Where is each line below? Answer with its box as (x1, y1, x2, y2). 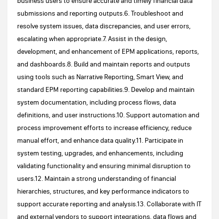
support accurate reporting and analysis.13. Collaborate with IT (17, 199, 201, 208)
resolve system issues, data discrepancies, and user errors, (17, 22, 191, 30)
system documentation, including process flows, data (17, 98, 176, 107)
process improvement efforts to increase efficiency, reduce (17, 123, 192, 132)
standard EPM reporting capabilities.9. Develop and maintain (17, 85, 195, 94)
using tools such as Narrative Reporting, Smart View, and (17, 72, 183, 81)
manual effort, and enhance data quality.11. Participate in (17, 136, 183, 145)
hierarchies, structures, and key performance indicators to (17, 187, 189, 196)
